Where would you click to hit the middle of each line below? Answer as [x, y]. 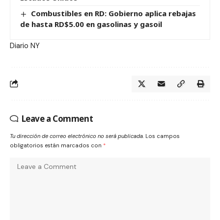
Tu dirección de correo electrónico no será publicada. [77, 136]
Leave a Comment [57, 118]
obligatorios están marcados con [56, 145]
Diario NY [25, 45]
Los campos [163, 136]
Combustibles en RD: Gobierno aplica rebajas [114, 14]
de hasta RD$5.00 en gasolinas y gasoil [91, 24]
